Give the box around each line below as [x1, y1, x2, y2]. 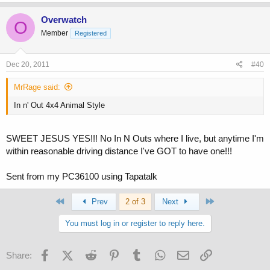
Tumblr [144, 248, 172, 259]
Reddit [98, 248, 124, 259]
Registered [75, 30, 107, 37]
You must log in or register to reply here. [65, 219, 205, 228]
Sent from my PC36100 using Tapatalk [6, 171, 157, 182]
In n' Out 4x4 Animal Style [14, 100, 105, 110]
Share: [6, 250, 32, 261]
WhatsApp [167, 248, 209, 259]
